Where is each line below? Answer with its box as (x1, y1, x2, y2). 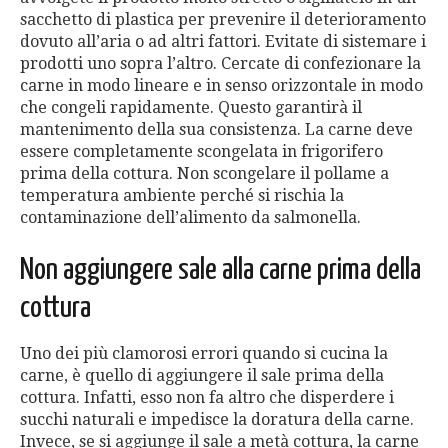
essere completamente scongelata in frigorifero (20, 142, 383, 162)
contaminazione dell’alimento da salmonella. (20, 208, 361, 228)
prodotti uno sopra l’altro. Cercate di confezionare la (20, 54, 421, 74)
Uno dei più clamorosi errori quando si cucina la (20, 344, 388, 364)
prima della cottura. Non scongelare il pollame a (20, 164, 389, 184)
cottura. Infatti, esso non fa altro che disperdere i (20, 388, 394, 408)
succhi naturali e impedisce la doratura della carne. (20, 410, 414, 430)
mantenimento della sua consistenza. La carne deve (20, 120, 413, 140)
